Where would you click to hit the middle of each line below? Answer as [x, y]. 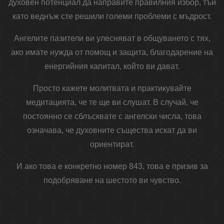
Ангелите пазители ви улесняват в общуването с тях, [112, 38]
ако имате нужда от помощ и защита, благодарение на [112, 52]
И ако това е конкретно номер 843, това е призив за [112, 166]
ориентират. [112, 144]
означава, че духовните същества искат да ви [112, 130]
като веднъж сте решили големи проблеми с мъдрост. [112, 16]
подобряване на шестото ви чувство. [112, 180]
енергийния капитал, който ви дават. [112, 66]
